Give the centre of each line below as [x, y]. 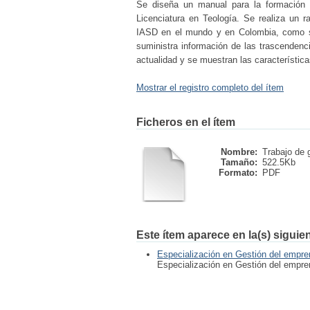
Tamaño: [239, 162]
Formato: [238, 173]
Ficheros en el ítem [186, 122]
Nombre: [239, 152]
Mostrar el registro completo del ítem [210, 88]
